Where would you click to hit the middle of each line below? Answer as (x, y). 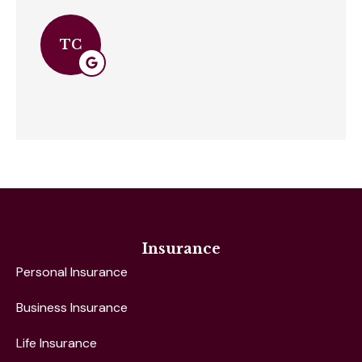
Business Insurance (72, 307)
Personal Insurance (72, 271)
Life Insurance (57, 343)
